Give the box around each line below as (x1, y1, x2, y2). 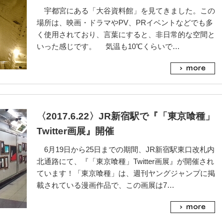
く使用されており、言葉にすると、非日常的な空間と (37, 30, 215, 39)
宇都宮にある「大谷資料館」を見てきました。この (37, 6, 215, 15)
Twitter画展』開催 (37, 126, 114, 136)
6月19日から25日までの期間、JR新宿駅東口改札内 (37, 145, 215, 154)
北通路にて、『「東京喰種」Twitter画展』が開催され (37, 157, 214, 166)
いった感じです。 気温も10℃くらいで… (37, 42, 180, 51)
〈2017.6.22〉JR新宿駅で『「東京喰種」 (37, 111, 215, 121)
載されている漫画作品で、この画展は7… (37, 181, 174, 189)
